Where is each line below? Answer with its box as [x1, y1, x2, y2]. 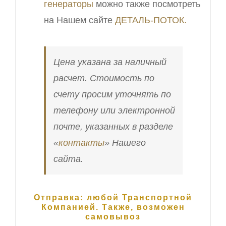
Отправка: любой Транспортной [34, 193, 192, 202]
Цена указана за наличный [53, 57, 166, 68]
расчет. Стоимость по [53, 73, 154, 84]
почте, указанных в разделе [53, 122, 173, 132]
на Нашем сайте [43, 15, 115, 26]
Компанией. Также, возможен [41, 203, 185, 212]
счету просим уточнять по [53, 89, 171, 100]
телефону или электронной [53, 105, 175, 116]
